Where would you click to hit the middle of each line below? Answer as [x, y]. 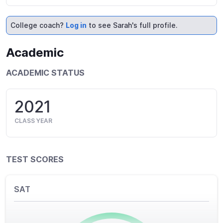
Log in [76, 25]
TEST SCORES [35, 159]
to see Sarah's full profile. [132, 25]
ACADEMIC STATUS [45, 72]
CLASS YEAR [33, 120]
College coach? [38, 25]
